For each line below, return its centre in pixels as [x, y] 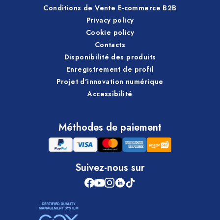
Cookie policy [110, 32]
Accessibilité [110, 94]
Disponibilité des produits [110, 57]
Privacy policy [110, 20]
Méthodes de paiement [110, 128]
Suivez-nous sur [110, 168]
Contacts [110, 44]
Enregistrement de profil [110, 69]
